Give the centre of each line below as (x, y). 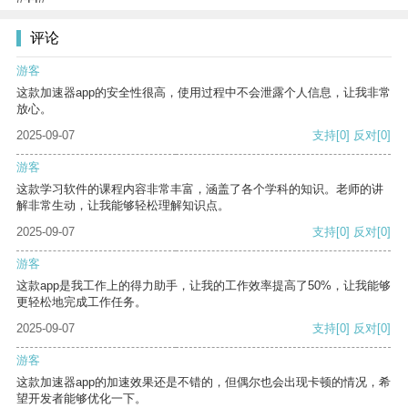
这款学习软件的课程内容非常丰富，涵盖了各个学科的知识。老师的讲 (200, 189)
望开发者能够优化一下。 (82, 399)
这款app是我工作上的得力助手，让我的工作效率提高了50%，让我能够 (204, 286)
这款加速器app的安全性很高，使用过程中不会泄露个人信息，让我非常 (204, 93)
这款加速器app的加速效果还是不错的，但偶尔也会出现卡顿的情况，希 (204, 382)
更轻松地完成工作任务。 (82, 302)
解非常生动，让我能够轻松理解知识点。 (123, 206)
